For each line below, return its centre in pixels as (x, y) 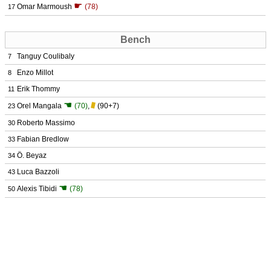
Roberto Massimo (46, 123)
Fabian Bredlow (43, 139)
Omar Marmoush (44, 7)
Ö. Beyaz (32, 155)
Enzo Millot (35, 73)
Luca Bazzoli (38, 172)
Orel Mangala (39, 106)
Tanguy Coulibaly (46, 56)
